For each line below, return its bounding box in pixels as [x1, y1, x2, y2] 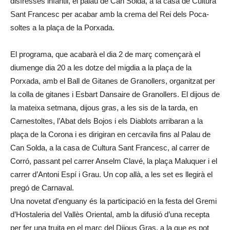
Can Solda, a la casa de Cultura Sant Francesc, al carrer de [10, 143, 209, 152]
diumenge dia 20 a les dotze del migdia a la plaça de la [10, 63, 191, 72]
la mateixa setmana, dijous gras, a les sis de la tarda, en [10, 103, 198, 112]
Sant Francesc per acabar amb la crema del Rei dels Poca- [10, 10, 209, 18]
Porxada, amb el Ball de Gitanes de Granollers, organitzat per [10, 76, 215, 85]
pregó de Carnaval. [10, 183, 74, 192]
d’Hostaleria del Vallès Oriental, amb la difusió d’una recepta [10, 210, 209, 219]
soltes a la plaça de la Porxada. [10, 23, 114, 32]
